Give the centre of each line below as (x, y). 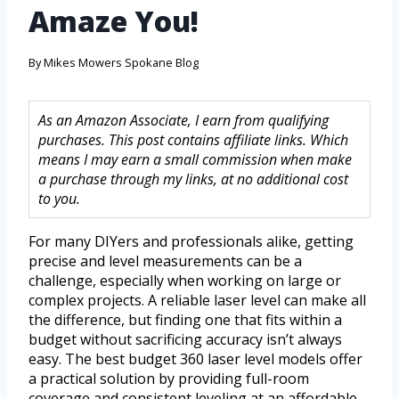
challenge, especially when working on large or (185, 281)
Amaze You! (114, 21)
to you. (59, 199)
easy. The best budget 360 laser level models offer (195, 359)
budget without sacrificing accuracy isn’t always (185, 340)
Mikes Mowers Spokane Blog (122, 63)
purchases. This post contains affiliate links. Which (193, 140)
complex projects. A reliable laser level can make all (197, 301)
